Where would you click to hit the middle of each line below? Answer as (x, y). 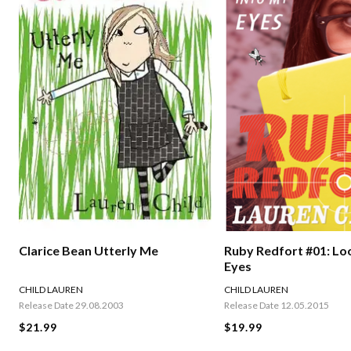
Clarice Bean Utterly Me (89, 251)
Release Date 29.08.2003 (71, 306)
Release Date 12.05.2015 (277, 306)
